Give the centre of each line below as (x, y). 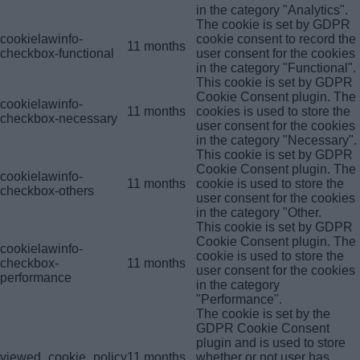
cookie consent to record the (276, 39)
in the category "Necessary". (276, 141)
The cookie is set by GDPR (273, 25)
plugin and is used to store (271, 343)
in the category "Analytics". (272, 10)
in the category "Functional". (276, 68)
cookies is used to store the (273, 112)
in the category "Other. (259, 213)
